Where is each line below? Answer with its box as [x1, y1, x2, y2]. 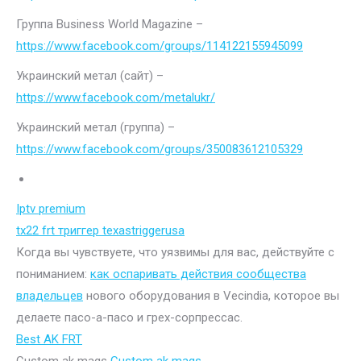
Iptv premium [16, 201, 85, 216]
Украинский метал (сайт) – [16, 68, 164, 83]
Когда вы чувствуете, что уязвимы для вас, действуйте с [16, 244, 334, 259]
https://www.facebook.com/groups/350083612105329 [16, 141, 303, 156]
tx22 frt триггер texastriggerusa [16, 222, 185, 238]
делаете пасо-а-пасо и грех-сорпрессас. [16, 309, 243, 325]
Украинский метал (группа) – [16, 119, 175, 135]
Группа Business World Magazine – [16, 16, 203, 31]
